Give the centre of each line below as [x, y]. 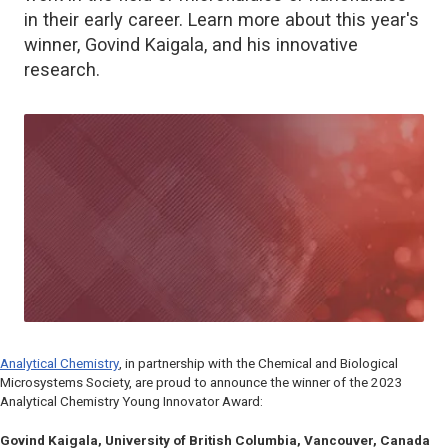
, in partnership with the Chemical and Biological [258, 364]
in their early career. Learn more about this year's [221, 19]
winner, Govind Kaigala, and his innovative [191, 44]
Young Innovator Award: [192, 402]
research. [62, 69]
